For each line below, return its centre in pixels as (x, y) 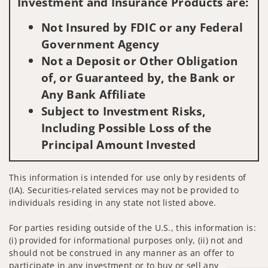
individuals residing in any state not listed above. (113, 202)
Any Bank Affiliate (94, 94)
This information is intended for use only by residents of (128, 177)
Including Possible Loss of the (127, 127)
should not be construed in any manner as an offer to (122, 252)
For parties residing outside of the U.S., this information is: (133, 227)
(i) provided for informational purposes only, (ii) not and (126, 240)
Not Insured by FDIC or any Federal (142, 27)
